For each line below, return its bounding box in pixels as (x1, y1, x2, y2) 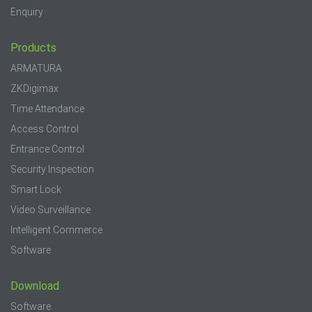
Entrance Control (10, 143, 84, 155)
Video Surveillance (10, 203, 91, 215)
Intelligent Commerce (10, 224, 102, 235)
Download (10, 279, 59, 293)
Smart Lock (10, 183, 61, 195)
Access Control (10, 123, 79, 134)
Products (10, 40, 56, 54)
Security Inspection (10, 163, 94, 175)
